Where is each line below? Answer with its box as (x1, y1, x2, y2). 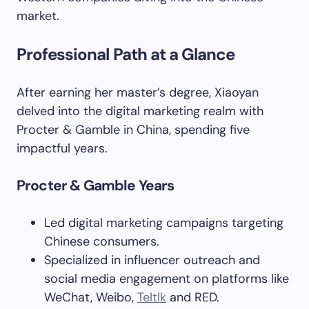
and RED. (166, 289, 219, 306)
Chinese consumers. (44, 233, 159, 250)
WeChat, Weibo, (44, 289, 137, 306)
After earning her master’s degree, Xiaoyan (17, 84, 259, 101)
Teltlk (137, 289, 166, 306)
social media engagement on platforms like (44, 270, 289, 287)
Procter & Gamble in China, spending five (17, 121, 250, 138)
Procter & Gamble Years (17, 176, 175, 195)
